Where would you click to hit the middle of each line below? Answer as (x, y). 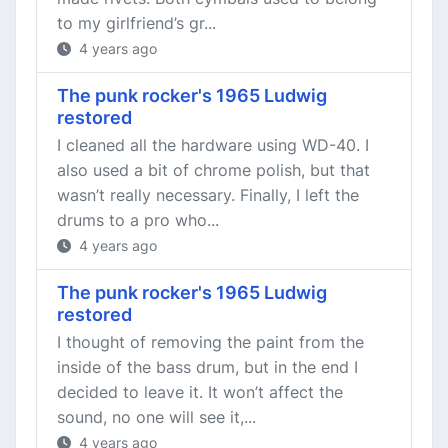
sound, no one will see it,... (156, 417)
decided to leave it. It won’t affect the (200, 392)
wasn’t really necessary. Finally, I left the (208, 195)
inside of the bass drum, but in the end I (207, 367)
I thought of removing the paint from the (210, 342)
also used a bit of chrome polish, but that (213, 170)
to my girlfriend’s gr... (136, 23)
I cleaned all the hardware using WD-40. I (213, 145)
